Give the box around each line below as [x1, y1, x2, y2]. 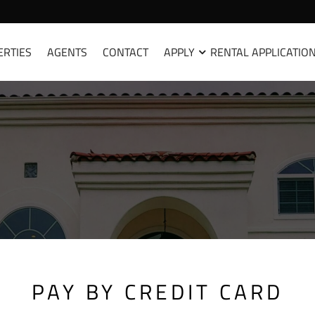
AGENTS [47, 44, 87, 60]
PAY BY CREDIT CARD [32, 276, 283, 308]
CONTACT [103, 44, 148, 60]
